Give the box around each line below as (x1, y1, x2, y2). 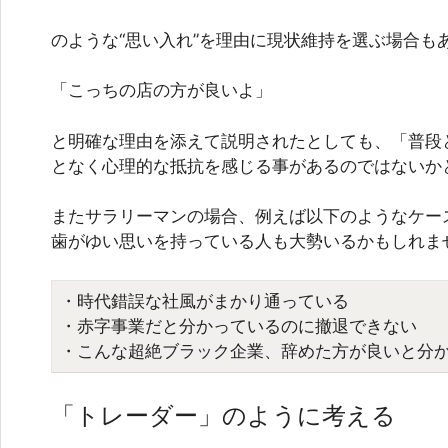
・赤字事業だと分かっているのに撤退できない (60, 315, 417, 336)
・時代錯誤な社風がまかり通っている (60, 290, 349, 311)
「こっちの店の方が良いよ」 (51, 80, 272, 101)
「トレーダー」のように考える (51, 401, 396, 431)
